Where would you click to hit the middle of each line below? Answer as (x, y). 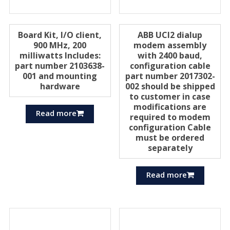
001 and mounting (60, 76)
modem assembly (170, 45)
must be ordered (170, 137)
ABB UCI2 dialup (170, 35)
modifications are (170, 107)
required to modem (170, 117)
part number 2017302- (170, 76)
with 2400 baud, (170, 55)
